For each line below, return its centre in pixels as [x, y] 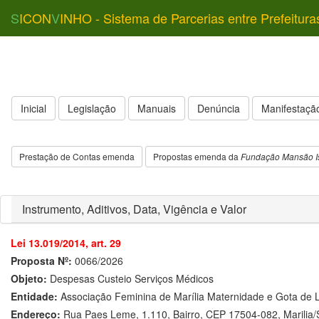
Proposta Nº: [41, 261]
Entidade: [34, 296]
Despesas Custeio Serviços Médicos [130, 278]
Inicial [33, 108]
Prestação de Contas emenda [77, 156]
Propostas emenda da [197, 156]
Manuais [157, 108]
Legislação [92, 108]
